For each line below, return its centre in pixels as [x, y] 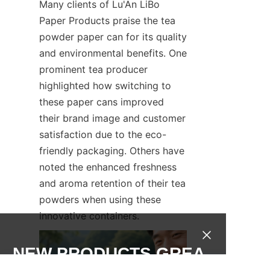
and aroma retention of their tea [112, 183]
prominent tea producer [93, 69]
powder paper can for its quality [113, 36]
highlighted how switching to [105, 85]
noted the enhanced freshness [108, 167]
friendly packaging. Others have [112, 150]
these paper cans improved [102, 102]
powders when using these [100, 199]
